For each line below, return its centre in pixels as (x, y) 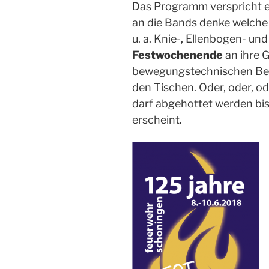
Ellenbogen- (217, 39)
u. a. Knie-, (159, 39)
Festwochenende (177, 55)
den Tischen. (165, 88)
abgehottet (185, 104)
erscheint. (157, 120)
